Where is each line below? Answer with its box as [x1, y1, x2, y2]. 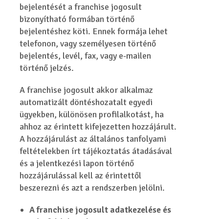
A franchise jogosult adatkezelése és [29, 204, 172, 215]
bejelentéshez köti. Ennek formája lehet [20, 26, 168, 37]
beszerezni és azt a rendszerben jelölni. [20, 182, 165, 193]
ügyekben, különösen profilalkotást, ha [20, 109, 164, 120]
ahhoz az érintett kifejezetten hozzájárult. [20, 121, 177, 132]
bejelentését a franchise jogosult [20, 1, 142, 12]
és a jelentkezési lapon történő [20, 158, 134, 169]
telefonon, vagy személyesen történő [20, 38, 156, 49]
